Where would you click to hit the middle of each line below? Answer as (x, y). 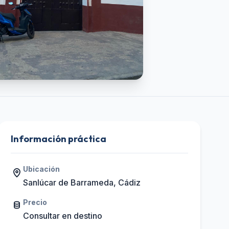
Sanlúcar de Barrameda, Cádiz (82, 182)
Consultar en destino (63, 216)
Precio (35, 202)
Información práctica (59, 139)
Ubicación (42, 169)
